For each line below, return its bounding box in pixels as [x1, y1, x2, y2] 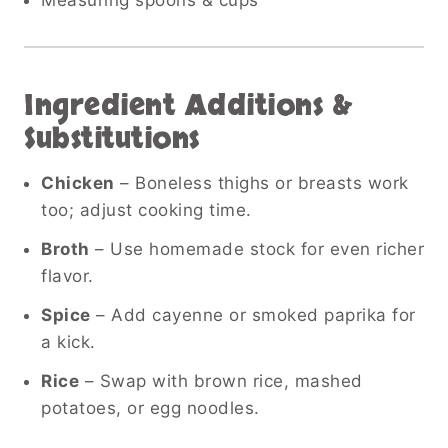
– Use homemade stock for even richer [89, 238, 424, 259]
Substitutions [24, 119, 200, 158]
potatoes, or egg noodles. [41, 397, 260, 418]
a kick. [41, 331, 96, 352]
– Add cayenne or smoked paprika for [90, 304, 416, 325]
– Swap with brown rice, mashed [79, 370, 363, 391]
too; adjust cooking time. [41, 199, 252, 220]
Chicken [41, 172, 115, 193]
